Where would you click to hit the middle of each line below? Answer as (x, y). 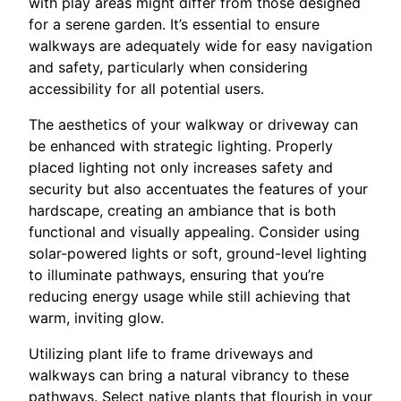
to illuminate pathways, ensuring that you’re (176, 275)
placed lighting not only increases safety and (181, 167)
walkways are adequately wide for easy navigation (200, 46)
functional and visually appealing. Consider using (194, 232)
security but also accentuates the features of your (198, 189)
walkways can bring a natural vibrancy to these (189, 375)
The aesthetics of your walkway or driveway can (193, 124)
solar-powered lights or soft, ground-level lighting (198, 253)
